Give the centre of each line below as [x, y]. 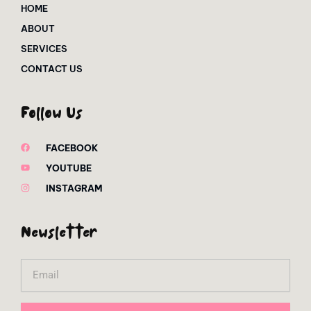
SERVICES [44, 48]
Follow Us [52, 115]
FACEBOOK [72, 148]
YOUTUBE [69, 168]
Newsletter [59, 234]
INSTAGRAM [75, 188]
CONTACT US [52, 68]
